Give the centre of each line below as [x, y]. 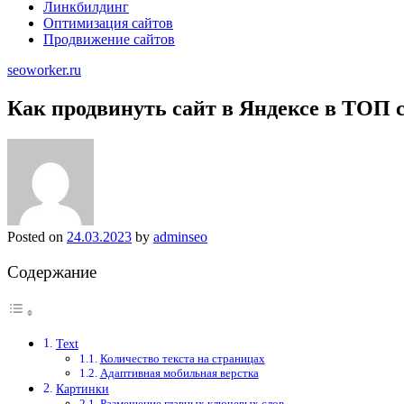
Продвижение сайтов [109, 39]
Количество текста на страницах [182, 359]
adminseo [180, 236]
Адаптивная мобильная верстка [179, 373]
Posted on [37, 236]
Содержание [52, 272]
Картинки [82, 389]
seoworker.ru [44, 70]
